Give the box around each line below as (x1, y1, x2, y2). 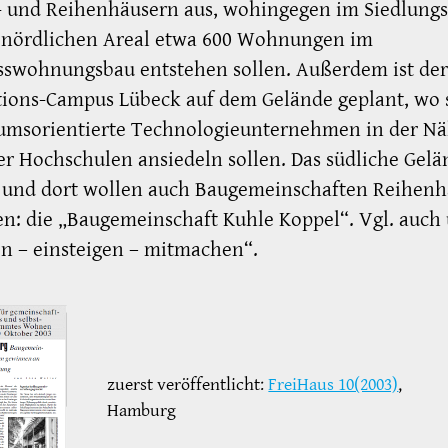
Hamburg (107, 399, 177, 423)
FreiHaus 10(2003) (268, 373, 399, 397)
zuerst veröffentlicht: (107, 373, 269, 397)
